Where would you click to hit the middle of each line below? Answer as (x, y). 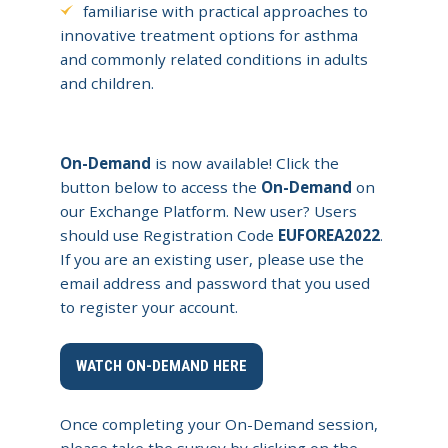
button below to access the (160, 187)
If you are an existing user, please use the (212, 259)
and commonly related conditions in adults (214, 59)
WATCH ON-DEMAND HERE (161, 366)
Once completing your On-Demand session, (219, 423)
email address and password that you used (215, 283)
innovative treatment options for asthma (209, 35)
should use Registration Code (169, 235)
